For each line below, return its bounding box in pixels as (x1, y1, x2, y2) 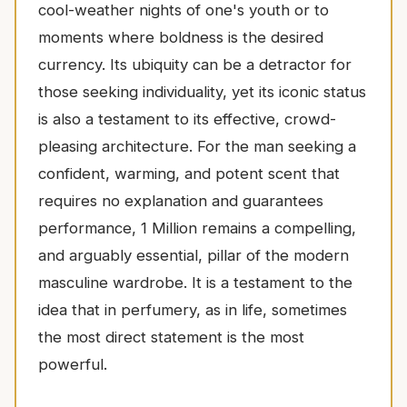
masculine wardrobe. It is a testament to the (38, 273, 352, 292)
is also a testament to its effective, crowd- (38, 109, 336, 128)
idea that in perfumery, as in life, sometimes (38, 300, 347, 319)
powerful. (38, 354, 107, 373)
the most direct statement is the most (38, 327, 304, 346)
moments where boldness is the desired (38, 27, 323, 46)
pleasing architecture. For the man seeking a (38, 136, 356, 155)
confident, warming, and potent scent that (38, 164, 340, 183)
